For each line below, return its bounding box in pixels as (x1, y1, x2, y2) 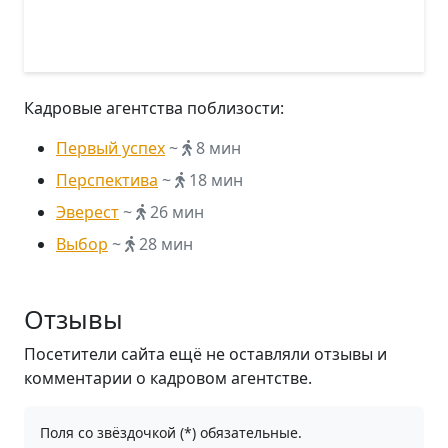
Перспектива (56, 169, 158, 191)
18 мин (185, 169, 243, 191)
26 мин (146, 201, 204, 223)
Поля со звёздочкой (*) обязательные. (40, 423, 302, 442)
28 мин (135, 233, 193, 255)
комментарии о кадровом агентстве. (24, 367, 312, 389)
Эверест (56, 201, 119, 223)
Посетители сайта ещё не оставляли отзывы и (24, 343, 387, 365)
